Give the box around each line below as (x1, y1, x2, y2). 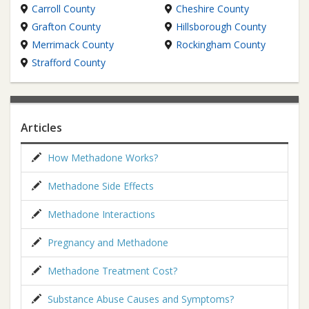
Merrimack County (32, 38, 114, 51)
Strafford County (32, 56, 106, 69)
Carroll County (32, 2, 95, 15)
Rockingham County (176, 38, 266, 51)
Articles (21, 120, 62, 135)
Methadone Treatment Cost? (45, 264, 177, 277)
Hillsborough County (176, 20, 266, 33)
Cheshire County (176, 2, 249, 15)
